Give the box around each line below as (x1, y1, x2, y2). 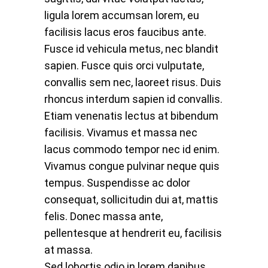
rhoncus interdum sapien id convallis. (44, 92, 223, 105)
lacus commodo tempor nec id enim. (44, 142, 220, 156)
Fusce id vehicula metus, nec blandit (44, 42, 218, 55)
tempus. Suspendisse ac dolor (44, 176, 190, 189)
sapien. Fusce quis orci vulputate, (44, 59, 204, 72)
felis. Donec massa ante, (44, 209, 163, 223)
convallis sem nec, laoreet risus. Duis (44, 75, 221, 89)
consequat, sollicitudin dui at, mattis (44, 193, 218, 206)
